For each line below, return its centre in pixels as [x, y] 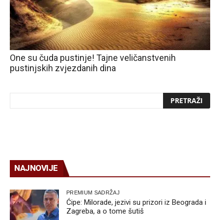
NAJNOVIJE [36, 168]
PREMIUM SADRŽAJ [93, 192]
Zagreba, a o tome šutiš [105, 211]
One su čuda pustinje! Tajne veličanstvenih [93, 57]
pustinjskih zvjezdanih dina [63, 68]
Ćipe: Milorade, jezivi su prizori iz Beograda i [136, 202]
